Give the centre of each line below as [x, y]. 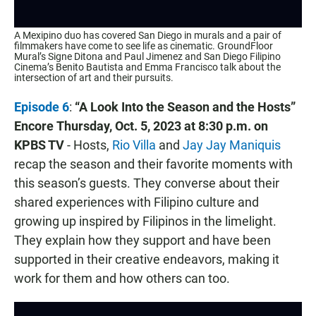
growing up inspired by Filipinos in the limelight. [145, 221]
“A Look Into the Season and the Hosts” [184, 107]
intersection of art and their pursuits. [94, 78]
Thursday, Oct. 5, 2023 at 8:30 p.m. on [162, 126]
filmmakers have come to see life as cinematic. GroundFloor [144, 46]
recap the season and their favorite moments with [153, 164]
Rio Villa [134, 145]
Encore [34, 126]
